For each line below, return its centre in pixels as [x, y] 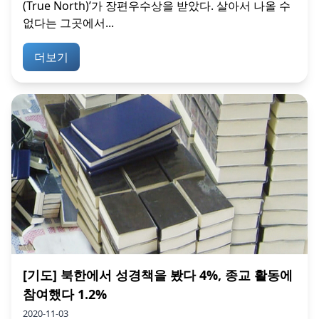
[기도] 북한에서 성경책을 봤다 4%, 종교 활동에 [158, 274]
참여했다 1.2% [65, 294]
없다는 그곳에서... [68, 23]
